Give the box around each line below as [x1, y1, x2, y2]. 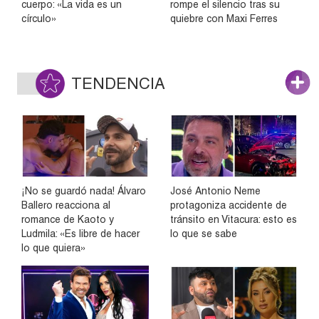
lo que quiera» [21, 241, 85, 253]
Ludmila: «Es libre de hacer [21, 227, 140, 239]
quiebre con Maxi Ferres [170, 12, 278, 24]
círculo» [21, 12, 56, 24]
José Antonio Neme [170, 184, 261, 197]
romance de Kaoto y [21, 213, 114, 225]
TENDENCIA [71, 74, 165, 93]
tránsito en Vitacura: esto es [170, 213, 297, 225]
